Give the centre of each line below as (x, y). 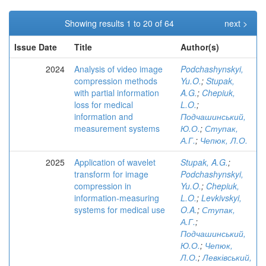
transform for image (111, 174)
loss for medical (104, 104)
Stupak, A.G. (204, 162)
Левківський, (227, 257)
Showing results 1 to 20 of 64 (121, 23)
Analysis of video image (118, 69)
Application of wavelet (115, 162)
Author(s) (200, 47)
